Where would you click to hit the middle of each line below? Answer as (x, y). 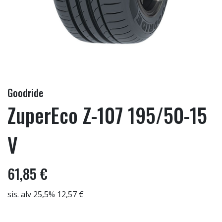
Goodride (26, 93)
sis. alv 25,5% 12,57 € (46, 194)
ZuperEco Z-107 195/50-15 (107, 115)
